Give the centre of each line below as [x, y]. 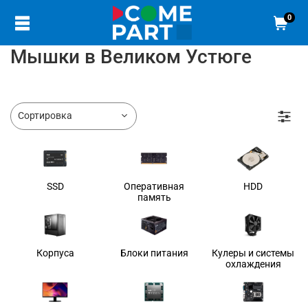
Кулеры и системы [253, 253]
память [154, 197]
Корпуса [55, 253]
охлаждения [253, 264]
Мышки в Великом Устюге [131, 57]
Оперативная [154, 186]
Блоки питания [154, 253]
